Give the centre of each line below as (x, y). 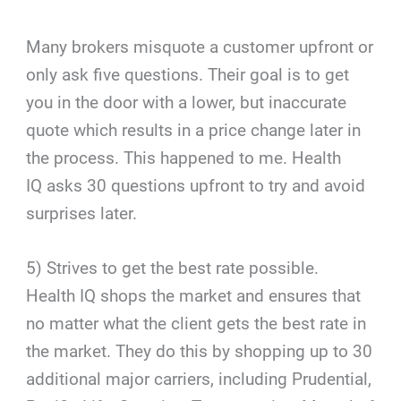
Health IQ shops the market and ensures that (194, 295)
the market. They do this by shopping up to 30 (200, 351)
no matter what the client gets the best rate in (196, 323)
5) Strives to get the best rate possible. (173, 268)
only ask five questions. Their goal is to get (188, 74)
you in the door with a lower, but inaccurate (187, 102)
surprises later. (82, 213)
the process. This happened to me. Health (184, 158)
